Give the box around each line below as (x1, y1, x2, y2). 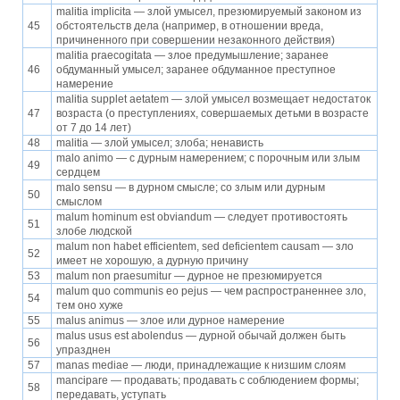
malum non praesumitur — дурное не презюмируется (56, 270, 322, 283)
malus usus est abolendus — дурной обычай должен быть (56, 329, 346, 343)
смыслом (56, 196, 102, 209)
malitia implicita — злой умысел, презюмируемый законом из (56, 5, 362, 19)
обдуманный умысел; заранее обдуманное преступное (56, 63, 336, 77)
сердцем (56, 166, 100, 179)
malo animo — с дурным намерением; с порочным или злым (56, 152, 360, 165)
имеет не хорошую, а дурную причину (56, 254, 248, 268)
